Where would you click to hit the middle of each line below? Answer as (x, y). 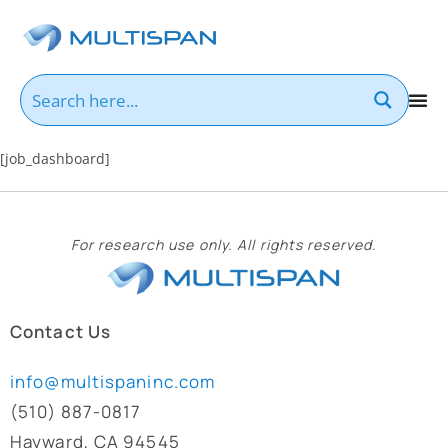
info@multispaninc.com (113, 381)
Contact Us (60, 331)
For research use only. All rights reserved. (224, 244)
